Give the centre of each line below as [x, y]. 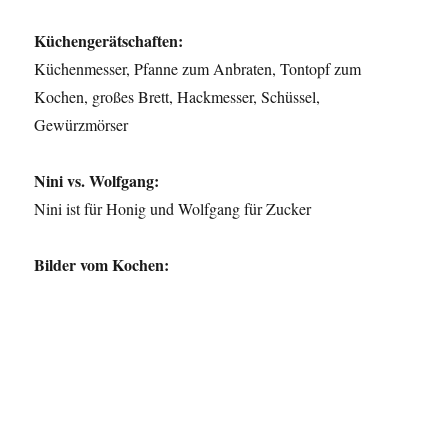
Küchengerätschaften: [109, 41]
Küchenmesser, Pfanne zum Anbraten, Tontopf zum [198, 69]
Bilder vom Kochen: [102, 265]
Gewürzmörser [81, 125]
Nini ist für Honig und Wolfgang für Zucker [173, 209]
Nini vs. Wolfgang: [97, 181]
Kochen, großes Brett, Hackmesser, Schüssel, [177, 97]
